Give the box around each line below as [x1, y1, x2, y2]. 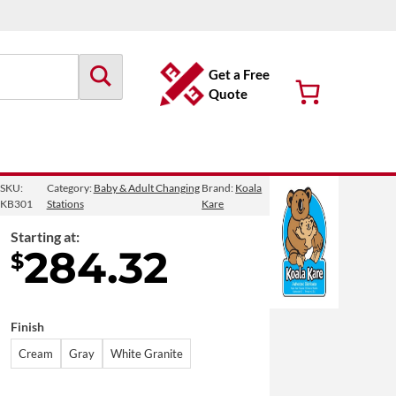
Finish [11, 319, 44, 334]
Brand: [202, 180, 236, 194]
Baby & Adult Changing [93, 180, 200, 194]
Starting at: [11, 228, 80, 245]
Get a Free [209, 66, 270, 82]
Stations [46, 196, 84, 210]
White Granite [110, 346, 183, 361]
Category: [46, 180, 94, 194]
